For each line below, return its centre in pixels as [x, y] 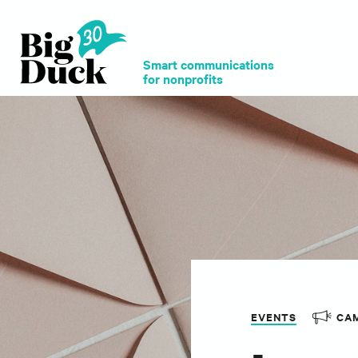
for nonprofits [183, 78]
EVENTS [274, 317]
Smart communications [209, 64]
